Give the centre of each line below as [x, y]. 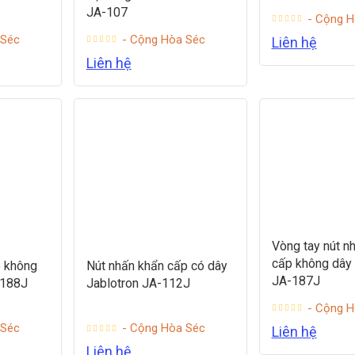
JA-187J [296, 281]
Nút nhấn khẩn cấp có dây [157, 266]
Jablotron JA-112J [138, 284]
